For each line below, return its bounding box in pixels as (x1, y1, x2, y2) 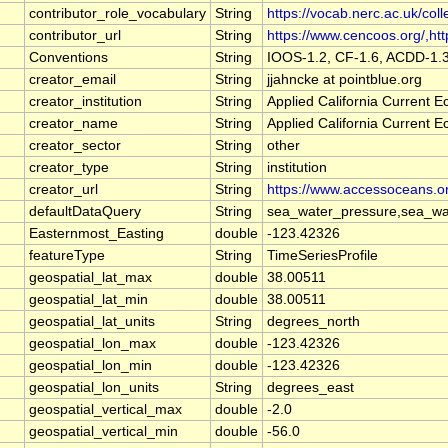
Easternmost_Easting (29, 226, 164, 242)
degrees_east (267, 380, 354, 396)
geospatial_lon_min (29, 358, 152, 374)
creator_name (29, 116, 118, 132)
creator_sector (29, 138, 121, 154)
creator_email (29, 72, 116, 88)
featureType (29, 248, 105, 264)
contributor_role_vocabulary (29, 6, 206, 22)
